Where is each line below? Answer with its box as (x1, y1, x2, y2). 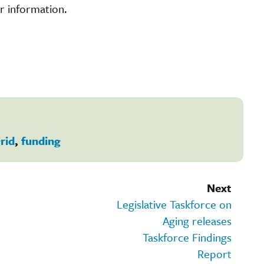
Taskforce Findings (143, 229, 232, 245)
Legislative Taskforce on (117, 196, 232, 212)
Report (197, 245, 232, 262)
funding (21, 132, 61, 148)
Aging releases (163, 212, 232, 229)
